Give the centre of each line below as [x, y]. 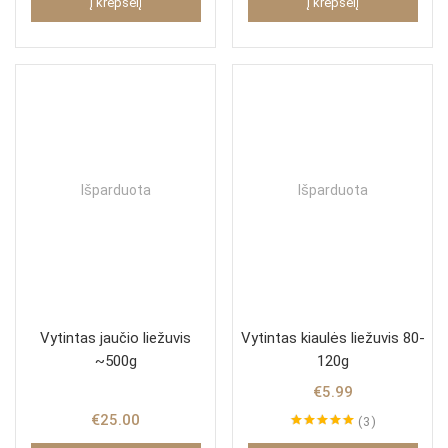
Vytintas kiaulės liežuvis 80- [332, 337]
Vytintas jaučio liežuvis [115, 337]
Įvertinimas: [322, 438]
